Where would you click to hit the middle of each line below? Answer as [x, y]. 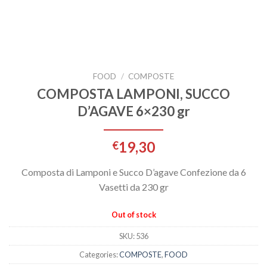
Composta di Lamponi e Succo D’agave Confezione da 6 [133, 172]
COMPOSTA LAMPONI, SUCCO [133, 94]
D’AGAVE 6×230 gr [133, 111]
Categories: [99, 255]
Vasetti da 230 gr [133, 187]
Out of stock [133, 214]
